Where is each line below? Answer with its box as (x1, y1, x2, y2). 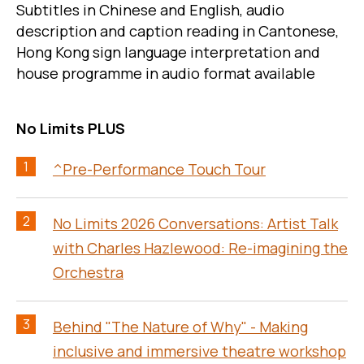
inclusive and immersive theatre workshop (53, 341, 346, 362)
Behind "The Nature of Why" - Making (53, 317, 308, 337)
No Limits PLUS (16, 119, 125, 139)
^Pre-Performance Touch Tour (53, 159, 266, 180)
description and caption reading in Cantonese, (16, 21, 339, 41)
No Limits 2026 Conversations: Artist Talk (53, 214, 338, 234)
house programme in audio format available (16, 63, 315, 84)
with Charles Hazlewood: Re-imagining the (53, 238, 348, 258)
